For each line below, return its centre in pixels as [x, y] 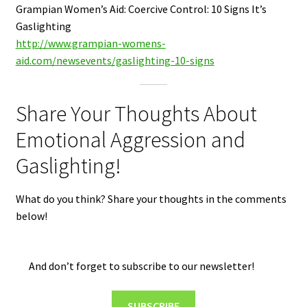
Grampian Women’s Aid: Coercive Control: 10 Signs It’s [141, 9]
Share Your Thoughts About [136, 114]
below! [31, 216]
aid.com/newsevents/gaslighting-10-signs [115, 60]
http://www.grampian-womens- [90, 43]
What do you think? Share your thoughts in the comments [151, 199]
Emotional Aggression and [130, 140]
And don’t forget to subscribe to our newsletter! [135, 266]
